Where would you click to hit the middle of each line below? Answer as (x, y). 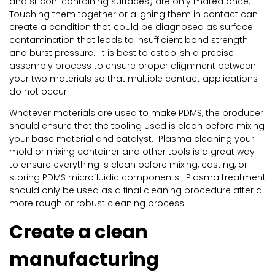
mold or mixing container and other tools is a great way (132, 152)
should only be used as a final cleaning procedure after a (136, 191)
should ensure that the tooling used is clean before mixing (137, 126)
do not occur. (39, 92)
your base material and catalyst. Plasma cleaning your (132, 139)
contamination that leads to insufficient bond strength (129, 40)
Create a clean (79, 232)
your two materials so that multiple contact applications (134, 79)
